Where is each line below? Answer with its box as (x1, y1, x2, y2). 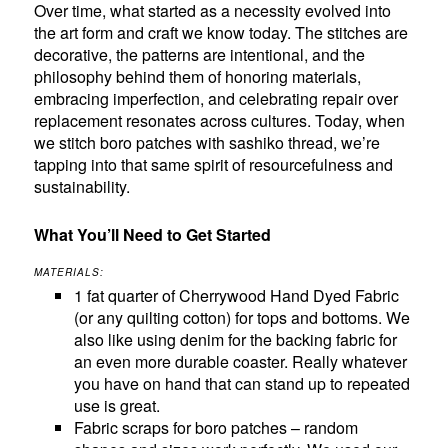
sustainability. (34, 174, 131, 198)
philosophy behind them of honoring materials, (34, 64, 362, 88)
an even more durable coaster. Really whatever (74, 349, 408, 373)
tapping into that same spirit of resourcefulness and (34, 152, 394, 176)
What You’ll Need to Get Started (34, 222, 272, 246)
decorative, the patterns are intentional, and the (34, 42, 366, 66)
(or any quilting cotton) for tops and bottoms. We (74, 305, 411, 329)
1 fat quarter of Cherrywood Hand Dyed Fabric (74, 283, 400, 307)
